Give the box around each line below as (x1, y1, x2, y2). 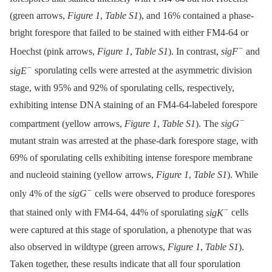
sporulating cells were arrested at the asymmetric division (32, 65, 252, 76)
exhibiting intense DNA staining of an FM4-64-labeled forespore (10, 99, 257, 110)
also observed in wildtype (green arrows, (10, 241, 168, 252)
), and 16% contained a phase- (138, 10, 254, 21)
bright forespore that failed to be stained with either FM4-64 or (10, 27, 248, 38)
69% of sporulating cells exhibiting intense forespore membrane (10, 152, 253, 163)
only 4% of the (10, 188, 69, 199)
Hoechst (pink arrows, (10, 46, 97, 57)
